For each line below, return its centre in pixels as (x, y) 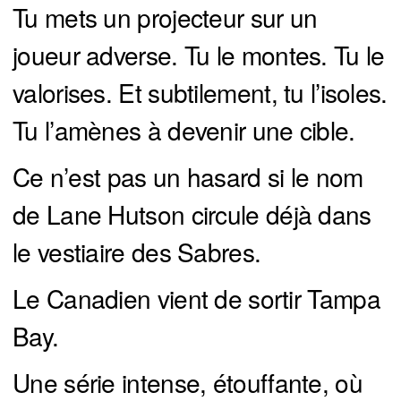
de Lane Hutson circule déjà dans (192, 214)
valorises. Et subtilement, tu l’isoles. (200, 93)
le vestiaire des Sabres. (137, 252)
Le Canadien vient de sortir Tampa (196, 299)
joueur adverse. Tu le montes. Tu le (199, 55)
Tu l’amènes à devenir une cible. (184, 130)
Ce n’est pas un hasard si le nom (188, 177)
